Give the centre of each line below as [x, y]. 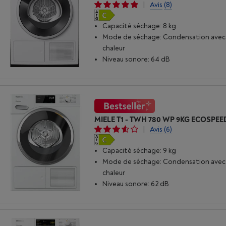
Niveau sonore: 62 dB [136, 184]
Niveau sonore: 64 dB [136, 60]
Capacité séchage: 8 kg [139, 26]
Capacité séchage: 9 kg [139, 151]
